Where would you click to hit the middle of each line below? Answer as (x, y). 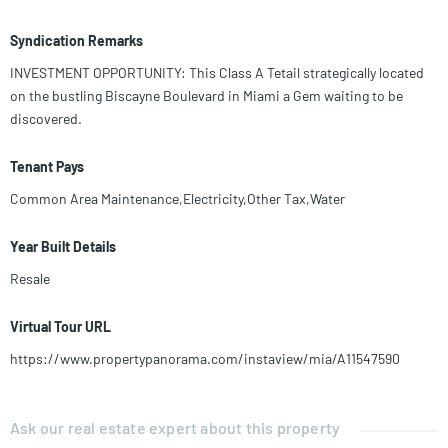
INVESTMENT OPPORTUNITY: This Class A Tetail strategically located (217, 73)
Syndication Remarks (76, 41)
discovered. (46, 119)
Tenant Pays (47, 167)
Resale (30, 279)
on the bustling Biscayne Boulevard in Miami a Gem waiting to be (206, 96)
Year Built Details (63, 247)
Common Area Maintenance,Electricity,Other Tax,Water (177, 199)
